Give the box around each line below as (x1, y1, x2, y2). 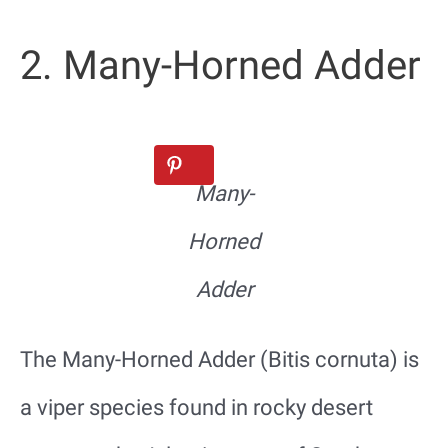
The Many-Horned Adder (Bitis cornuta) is (20, 346, 419, 372)
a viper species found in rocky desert (20, 394, 373, 420)
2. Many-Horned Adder (20, 41, 421, 89)
